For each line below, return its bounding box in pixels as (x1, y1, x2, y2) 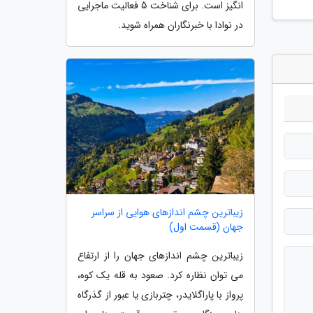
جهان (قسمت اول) (169, 219, 243, 235)
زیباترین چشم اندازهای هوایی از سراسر (92, 204, 243, 220)
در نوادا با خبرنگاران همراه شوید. (118, 17, 243, 34)
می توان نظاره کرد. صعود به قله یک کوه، (78, 267, 243, 283)
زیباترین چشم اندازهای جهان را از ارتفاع (78, 247, 243, 263)
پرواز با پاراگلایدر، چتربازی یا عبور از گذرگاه (78, 286, 243, 303)
